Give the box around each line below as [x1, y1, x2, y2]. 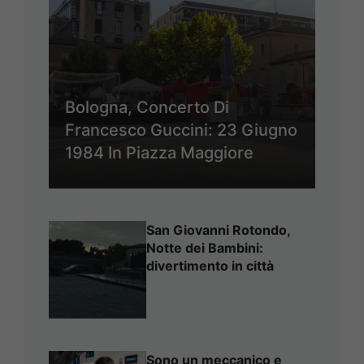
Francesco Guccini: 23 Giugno [65, 120, 297, 141]
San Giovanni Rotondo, [146, 222, 290, 239]
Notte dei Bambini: [146, 240, 263, 257]
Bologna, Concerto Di [65, 97, 229, 118]
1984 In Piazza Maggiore [65, 143, 253, 163]
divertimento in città [146, 258, 274, 275]
